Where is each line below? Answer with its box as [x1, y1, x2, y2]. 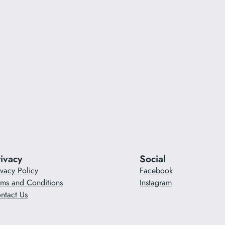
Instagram [139, 177, 172, 189]
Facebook [139, 165, 173, 177]
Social [139, 152, 166, 166]
